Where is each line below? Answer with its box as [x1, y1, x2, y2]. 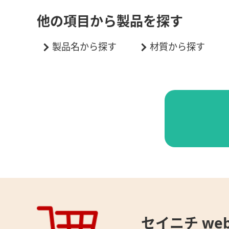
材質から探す [150, 40, 205, 53]
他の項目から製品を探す [37, 12, 183, 31]
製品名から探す [52, 40, 117, 53]
